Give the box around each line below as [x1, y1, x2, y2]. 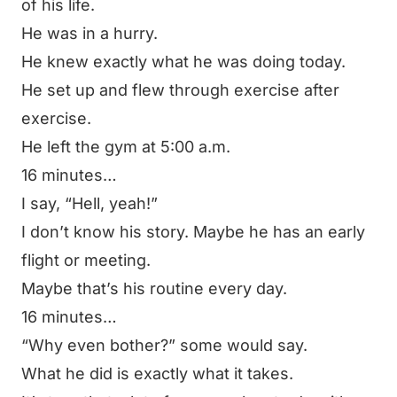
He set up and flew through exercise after [21, 81, 339, 99]
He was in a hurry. [21, 24, 158, 43]
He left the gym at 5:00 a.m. [21, 137, 230, 156]
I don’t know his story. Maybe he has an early [21, 222, 365, 241]
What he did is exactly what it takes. [21, 364, 293, 383]
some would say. [175, 336, 307, 354]
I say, [21, 194, 65, 213]
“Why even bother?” [21, 336, 175, 354]
